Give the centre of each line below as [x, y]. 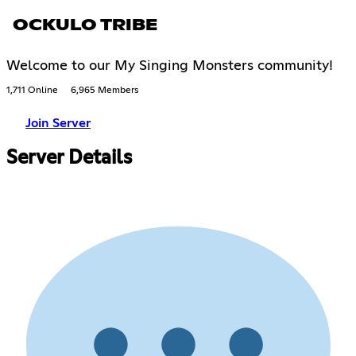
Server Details [69, 159]
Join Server [58, 124]
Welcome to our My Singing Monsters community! [170, 66]
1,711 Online [32, 91]
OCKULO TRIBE [85, 26]
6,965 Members [104, 91]
